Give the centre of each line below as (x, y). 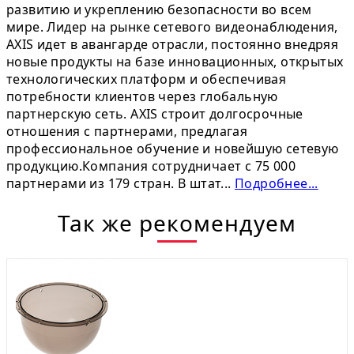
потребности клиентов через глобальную (142, 96)
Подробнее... (277, 183)
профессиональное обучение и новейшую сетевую (173, 148)
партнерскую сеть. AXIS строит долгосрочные (155, 113)
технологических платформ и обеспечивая (147, 79)
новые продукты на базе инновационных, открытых (175, 61)
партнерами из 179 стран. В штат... (121, 183)
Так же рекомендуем (177, 222)
